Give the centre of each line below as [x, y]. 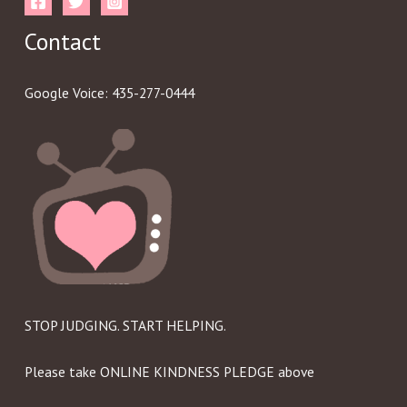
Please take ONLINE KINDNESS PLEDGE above [169, 372]
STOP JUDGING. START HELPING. [125, 326]
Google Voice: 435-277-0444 [109, 93]
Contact [62, 41]
